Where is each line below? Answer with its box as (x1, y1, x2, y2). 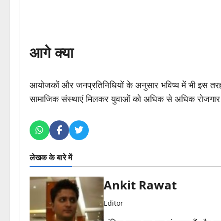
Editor (104, 198, 123, 208)
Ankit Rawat (104, 177, 177, 193)
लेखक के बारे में (30, 152, 72, 163)
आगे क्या (30, 42, 74, 63)
